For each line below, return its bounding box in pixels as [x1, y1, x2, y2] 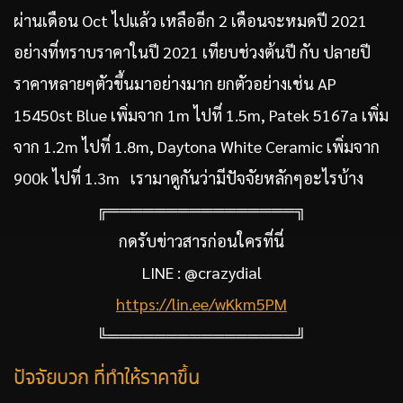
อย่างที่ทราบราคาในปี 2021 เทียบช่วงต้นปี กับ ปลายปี [13, 41, 371, 63]
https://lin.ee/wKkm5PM [116, 293, 287, 315]
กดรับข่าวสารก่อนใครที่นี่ [119, 230, 284, 252]
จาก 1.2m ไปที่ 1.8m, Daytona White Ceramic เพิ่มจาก [13, 136, 380, 157]
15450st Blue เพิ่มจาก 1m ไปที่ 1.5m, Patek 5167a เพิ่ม [13, 104, 389, 126]
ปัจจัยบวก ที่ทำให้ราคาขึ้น [13, 364, 199, 394]
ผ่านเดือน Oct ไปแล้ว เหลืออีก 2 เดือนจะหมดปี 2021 [13, 10, 367, 31]
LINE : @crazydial [141, 262, 262, 283]
